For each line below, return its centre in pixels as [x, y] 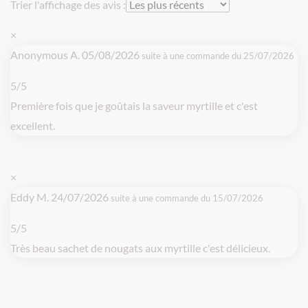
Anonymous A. [46, 54]
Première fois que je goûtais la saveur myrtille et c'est [134, 105]
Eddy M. [31, 197]
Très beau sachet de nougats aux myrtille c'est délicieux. [140, 247]
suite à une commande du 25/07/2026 [218, 55]
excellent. [33, 125]
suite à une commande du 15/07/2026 [187, 198]
